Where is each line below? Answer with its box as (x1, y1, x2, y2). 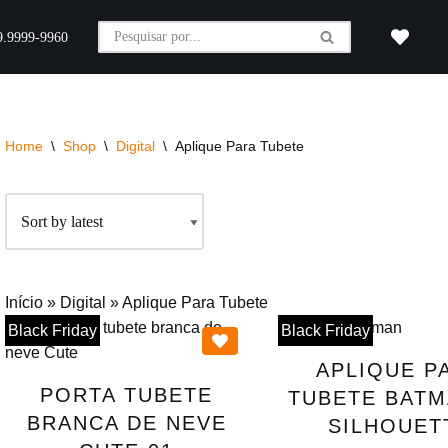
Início (5, 294, 43, 311)
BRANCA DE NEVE (26, 412, 227, 434)
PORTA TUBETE (40, 384, 213, 406)
